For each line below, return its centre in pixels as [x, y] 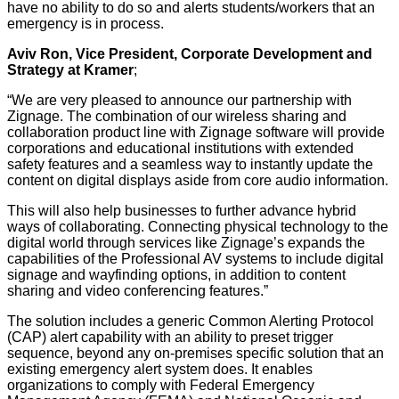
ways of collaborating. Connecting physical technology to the [198, 226]
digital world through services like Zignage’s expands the [186, 242]
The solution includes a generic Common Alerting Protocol [191, 321]
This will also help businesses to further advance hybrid [182, 210]
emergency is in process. [87, 23]
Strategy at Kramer [70, 69]
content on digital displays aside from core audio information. [198, 180]
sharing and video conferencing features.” [138, 290]
